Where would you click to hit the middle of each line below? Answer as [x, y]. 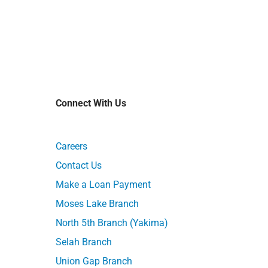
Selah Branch [84, 242]
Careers [72, 146]
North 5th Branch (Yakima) [112, 223]
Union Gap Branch [94, 261]
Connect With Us [91, 103]
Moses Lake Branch [98, 203]
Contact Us [79, 165]
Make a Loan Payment [103, 184]
